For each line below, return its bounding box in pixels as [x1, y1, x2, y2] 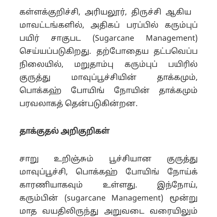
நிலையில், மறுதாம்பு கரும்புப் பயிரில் [19, 60, 198, 70]
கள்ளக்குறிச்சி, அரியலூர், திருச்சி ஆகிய [19, 8, 198, 17]
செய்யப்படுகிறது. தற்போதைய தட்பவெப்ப [19, 47, 198, 57]
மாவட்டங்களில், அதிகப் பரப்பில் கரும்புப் [19, 21, 198, 31]
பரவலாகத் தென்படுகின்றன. [19, 99, 138, 109]
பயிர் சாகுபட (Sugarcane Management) [19, 34, 198, 44]
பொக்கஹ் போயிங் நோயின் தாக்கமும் [19, 86, 198, 96]
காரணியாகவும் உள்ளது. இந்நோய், [19, 181, 198, 190]
